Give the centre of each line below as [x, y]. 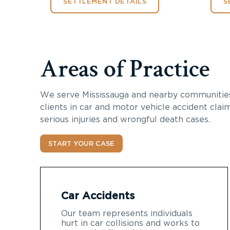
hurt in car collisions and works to [130, 223]
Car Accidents [98, 196]
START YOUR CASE [81, 144]
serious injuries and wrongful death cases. [125, 119]
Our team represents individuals [127, 213]
